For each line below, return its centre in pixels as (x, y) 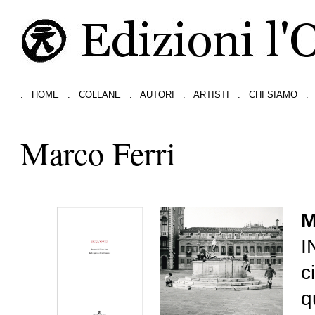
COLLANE (100, 94)
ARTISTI (212, 94)
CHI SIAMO (274, 94)
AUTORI (157, 94)
